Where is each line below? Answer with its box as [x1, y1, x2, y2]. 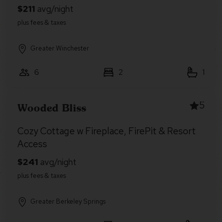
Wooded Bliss [17, 101, 86, 114]
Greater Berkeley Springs [30, 197, 106, 206]
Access [17, 138, 47, 150]
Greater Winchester [30, 44, 89, 53]
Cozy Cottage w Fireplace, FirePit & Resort [17, 125, 196, 137]
